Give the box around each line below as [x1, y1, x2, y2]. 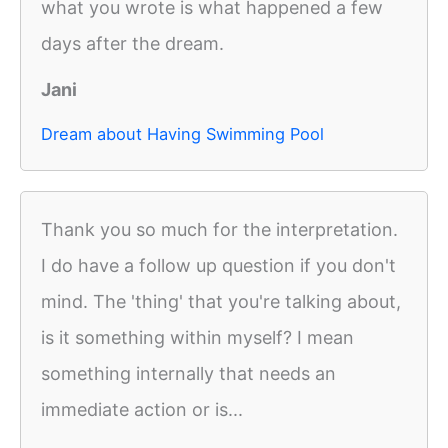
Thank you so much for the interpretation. [41, 219, 398, 241]
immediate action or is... [41, 399, 243, 421]
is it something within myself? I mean [41, 327, 354, 349]
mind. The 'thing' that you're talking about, [41, 291, 401, 313]
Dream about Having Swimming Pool [41, 124, 324, 145]
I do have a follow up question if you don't [41, 255, 396, 277]
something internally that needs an [41, 363, 336, 385]
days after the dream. [41, 33, 224, 55]
